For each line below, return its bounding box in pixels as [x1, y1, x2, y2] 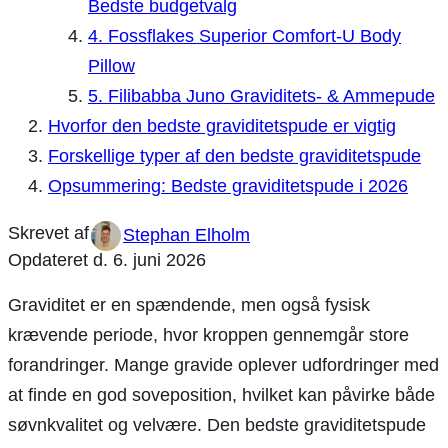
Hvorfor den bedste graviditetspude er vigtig [48, 115, 396, 136]
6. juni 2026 [113, 249, 206, 270]
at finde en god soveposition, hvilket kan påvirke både [8, 384, 435, 405]
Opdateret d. [8, 249, 113, 270]
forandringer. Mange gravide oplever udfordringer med [8, 354, 439, 375]
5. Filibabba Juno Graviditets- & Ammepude [88, 85, 435, 106]
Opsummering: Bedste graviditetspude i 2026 [48, 175, 408, 196]
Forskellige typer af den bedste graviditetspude [48, 145, 421, 166]
